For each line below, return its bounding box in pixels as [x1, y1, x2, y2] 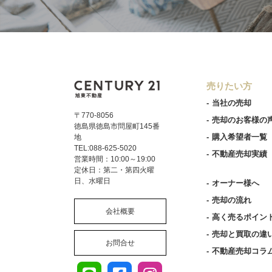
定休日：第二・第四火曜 [74, 166, 154, 174]
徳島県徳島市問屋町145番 [74, 122, 160, 131]
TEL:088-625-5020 [74, 144, 137, 152]
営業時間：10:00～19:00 [74, 155, 155, 163]
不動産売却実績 [211, 149, 267, 158]
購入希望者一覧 [211, 132, 267, 141]
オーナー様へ [211, 178, 259, 188]
